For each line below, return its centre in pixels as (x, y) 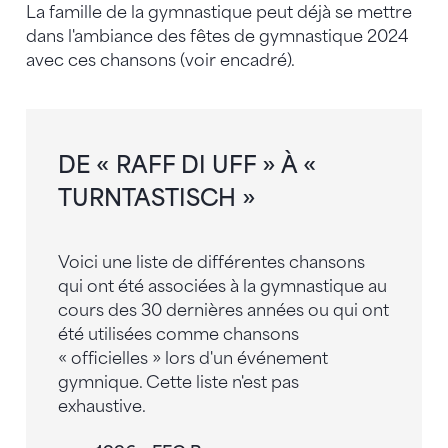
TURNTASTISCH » (157, 198)
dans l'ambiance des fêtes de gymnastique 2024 (217, 36)
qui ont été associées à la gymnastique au (222, 286)
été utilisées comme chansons (178, 334)
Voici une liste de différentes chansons (211, 262)
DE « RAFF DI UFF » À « (187, 165)
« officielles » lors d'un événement (193, 358)
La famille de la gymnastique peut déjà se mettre (219, 12)
